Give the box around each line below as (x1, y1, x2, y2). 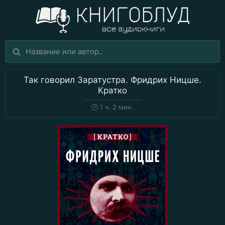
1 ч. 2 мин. (98, 103, 134, 111)
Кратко (98, 85, 127, 95)
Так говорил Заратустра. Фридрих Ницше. (24, 75, 201, 85)
